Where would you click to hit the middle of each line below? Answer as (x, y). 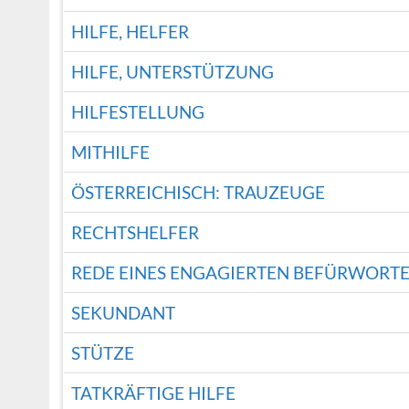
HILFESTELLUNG (137, 112)
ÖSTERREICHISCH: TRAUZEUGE (198, 193)
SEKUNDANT (123, 313)
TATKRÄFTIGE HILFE (153, 393)
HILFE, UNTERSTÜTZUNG (172, 72)
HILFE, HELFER (130, 32)
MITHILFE (110, 152)
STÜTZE (102, 353)
